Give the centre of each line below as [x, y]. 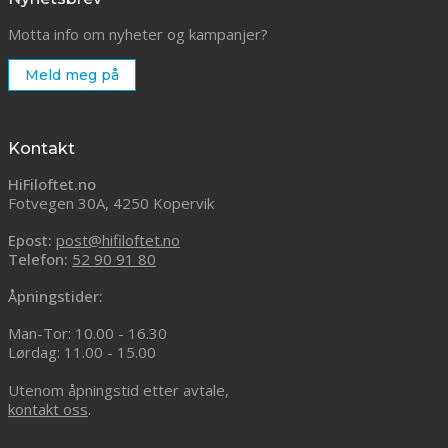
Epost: [32, 240]
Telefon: [40, 259]
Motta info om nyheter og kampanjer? [138, 34]
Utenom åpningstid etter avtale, [118, 390]
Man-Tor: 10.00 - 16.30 [87, 333]
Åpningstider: [55, 296]
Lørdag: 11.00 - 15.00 [82, 352]
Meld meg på [72, 75]
